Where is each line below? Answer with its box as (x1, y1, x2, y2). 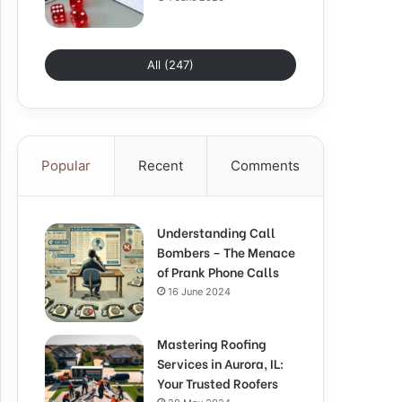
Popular (41, 157, 91, 174)
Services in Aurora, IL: (157, 354, 284, 372)
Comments (231, 157, 300, 174)
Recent (138, 157, 183, 174)
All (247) (147, 57, 194, 72)
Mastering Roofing (157, 334, 267, 353)
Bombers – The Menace (157, 242, 295, 261)
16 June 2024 (168, 285, 231, 298)
